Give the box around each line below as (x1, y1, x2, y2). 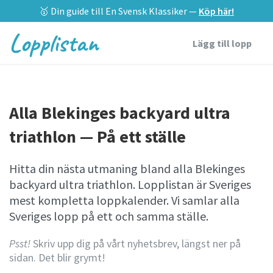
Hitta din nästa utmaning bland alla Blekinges (9, 161, 245, 176)
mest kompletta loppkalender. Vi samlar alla (9, 193, 239, 208)
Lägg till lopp (193, 37, 252, 49)
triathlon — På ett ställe (9, 126, 186, 147)
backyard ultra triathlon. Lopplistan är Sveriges (9, 177, 251, 192)
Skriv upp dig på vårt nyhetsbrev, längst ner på (30, 236, 241, 250)
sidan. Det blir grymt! (9, 250, 105, 264)
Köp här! (199, 5, 234, 17)
